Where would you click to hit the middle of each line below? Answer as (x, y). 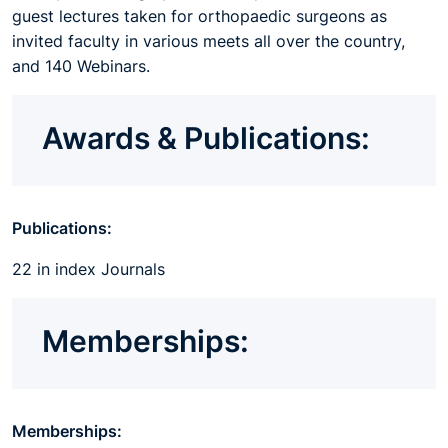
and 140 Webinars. (83, 66)
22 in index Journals (91, 269)
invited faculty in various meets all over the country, (208, 41)
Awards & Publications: (206, 138)
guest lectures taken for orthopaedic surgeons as (199, 16)
